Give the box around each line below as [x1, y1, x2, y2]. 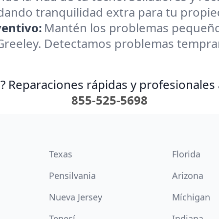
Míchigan [172, 191, 210, 203]
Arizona [172, 170, 203, 181]
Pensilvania [49, 170, 96, 181]
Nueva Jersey [49, 191, 102, 203]
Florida [172, 148, 200, 160]
